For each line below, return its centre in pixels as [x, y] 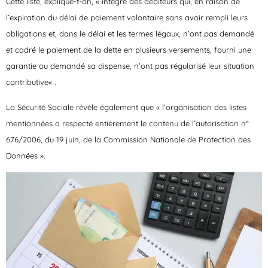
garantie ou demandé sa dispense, [70, 66]
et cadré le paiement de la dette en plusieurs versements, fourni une [129, 50]
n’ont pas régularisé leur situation [194, 66]
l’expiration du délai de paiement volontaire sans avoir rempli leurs [127, 18]
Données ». [25, 155]
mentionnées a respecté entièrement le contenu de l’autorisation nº [127, 123]
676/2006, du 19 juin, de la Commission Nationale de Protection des [128, 139]
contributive [27, 82]
